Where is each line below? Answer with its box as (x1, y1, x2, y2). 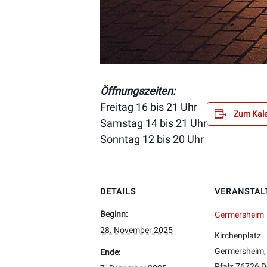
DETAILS (100, 186, 136, 196)
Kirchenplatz (215, 230, 261, 240)
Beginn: (100, 209, 128, 219)
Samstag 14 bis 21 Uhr (100, 116, 207, 129)
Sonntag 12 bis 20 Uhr (100, 132, 204, 145)
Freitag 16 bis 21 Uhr (100, 100, 197, 113)
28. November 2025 (100, 225, 173, 235)
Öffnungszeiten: (100, 84, 175, 97)
